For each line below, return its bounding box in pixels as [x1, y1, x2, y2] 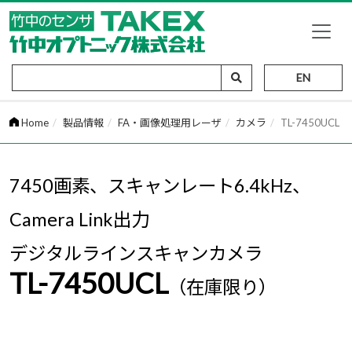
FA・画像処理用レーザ [118, 116, 222, 129]
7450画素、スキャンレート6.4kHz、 [9, 174, 310, 196]
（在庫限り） [168, 276, 277, 298]
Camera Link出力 [9, 208, 149, 230]
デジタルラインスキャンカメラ [9, 242, 262, 264]
